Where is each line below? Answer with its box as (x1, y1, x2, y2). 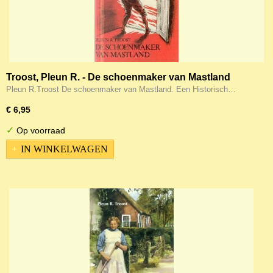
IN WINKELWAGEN (21, 143, 108, 154)
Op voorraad (14, 126, 65, 135)
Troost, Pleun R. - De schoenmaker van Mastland (6, 72, 230, 82)
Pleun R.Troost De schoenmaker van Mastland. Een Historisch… (6, 85, 236, 94)
